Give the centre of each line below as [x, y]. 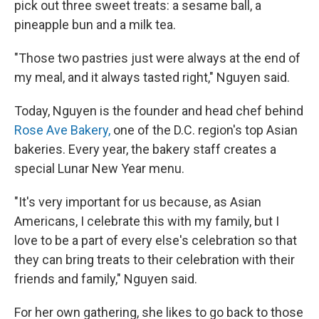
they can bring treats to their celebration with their [155, 260]
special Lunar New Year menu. [99, 168]
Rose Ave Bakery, [62, 130]
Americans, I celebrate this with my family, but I [147, 221]
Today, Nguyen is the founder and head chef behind [159, 111]
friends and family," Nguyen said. [106, 279]
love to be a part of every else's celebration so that [156, 240]
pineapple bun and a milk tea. [95, 25]
